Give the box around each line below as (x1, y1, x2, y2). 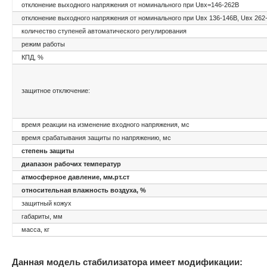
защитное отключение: (21, 86, 90, 94)
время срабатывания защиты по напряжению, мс (21, 133, 171, 141)
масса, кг (21, 225, 49, 233)
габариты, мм (21, 212, 63, 220)
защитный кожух (21, 199, 72, 207)
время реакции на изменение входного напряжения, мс (21, 120, 190, 128)
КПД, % (21, 53, 44, 61)
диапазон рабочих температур (21, 160, 121, 167)
